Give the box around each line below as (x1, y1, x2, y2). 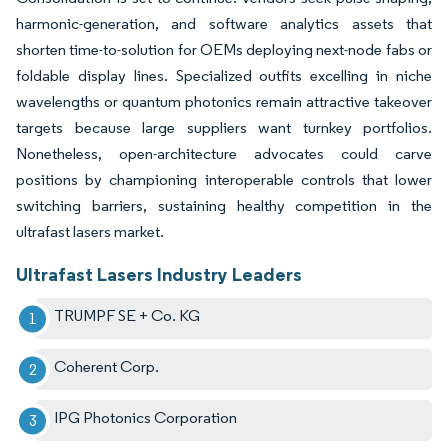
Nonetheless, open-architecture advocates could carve (16, 144, 432, 164)
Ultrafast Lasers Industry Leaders (16, 262, 302, 287)
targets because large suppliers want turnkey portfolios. (16, 118, 432, 138)
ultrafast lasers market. (16, 222, 164, 242)
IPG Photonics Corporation (54, 408, 238, 428)
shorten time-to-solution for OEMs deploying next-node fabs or (16, 40, 432, 60)
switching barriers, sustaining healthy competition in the (16, 196, 432, 216)
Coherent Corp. (54, 357, 160, 377)
